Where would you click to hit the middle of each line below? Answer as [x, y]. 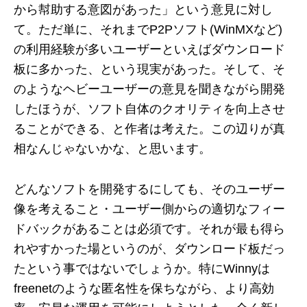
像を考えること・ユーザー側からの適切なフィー [149, 209]
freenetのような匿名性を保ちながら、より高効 [144, 288]
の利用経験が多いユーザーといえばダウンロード [149, 49]
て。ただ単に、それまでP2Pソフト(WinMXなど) [148, 29]
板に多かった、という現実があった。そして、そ [149, 69]
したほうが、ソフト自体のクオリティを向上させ [149, 109]
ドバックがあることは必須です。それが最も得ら [149, 229]
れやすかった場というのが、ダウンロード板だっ [149, 249]
